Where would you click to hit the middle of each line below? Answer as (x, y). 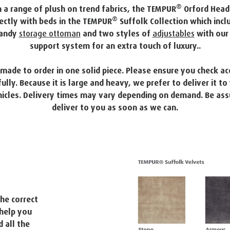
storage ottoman (50, 33)
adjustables (173, 33)
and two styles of (116, 33)
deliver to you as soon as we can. (115, 107)
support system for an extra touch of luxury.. (115, 45)
